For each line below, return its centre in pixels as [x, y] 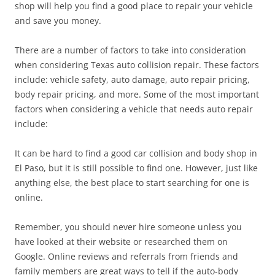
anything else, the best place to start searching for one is [132, 183]
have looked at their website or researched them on [121, 242]
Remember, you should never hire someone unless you [128, 227]
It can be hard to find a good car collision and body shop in [136, 153]
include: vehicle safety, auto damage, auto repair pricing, [132, 79]
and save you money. [58, 21]
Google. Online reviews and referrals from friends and [126, 256]
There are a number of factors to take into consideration [130, 50]
